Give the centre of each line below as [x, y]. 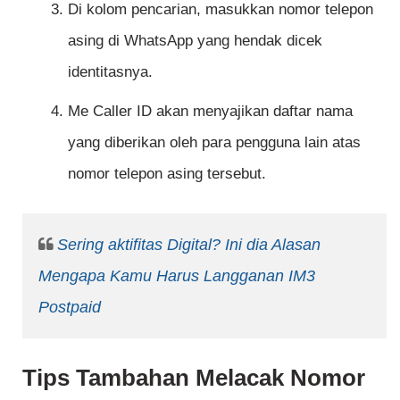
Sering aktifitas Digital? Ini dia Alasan [188, 244]
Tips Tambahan [109, 378]
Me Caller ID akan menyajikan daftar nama [210, 111]
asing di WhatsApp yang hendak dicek [195, 41]
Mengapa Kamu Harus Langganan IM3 [176, 275]
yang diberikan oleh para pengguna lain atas [214, 142]
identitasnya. [110, 72]
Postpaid [69, 307]
